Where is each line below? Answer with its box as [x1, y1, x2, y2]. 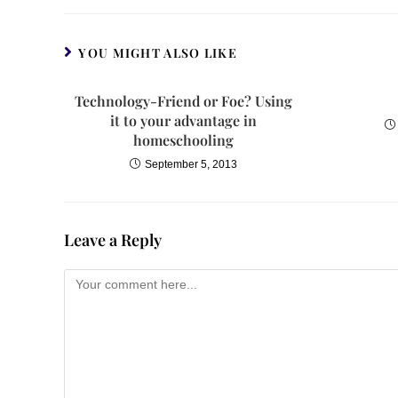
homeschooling [133, 130, 235, 149]
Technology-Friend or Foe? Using [75, 91, 293, 110]
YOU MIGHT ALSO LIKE [78, 44, 238, 61]
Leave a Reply [64, 228, 162, 251]
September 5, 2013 [145, 157, 238, 171]
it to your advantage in [110, 110, 258, 130]
